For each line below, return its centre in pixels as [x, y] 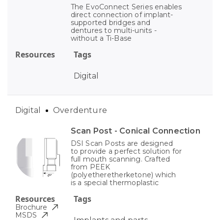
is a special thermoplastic [115, 183]
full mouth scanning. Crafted [120, 159]
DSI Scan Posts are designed [122, 144]
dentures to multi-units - [113, 31]
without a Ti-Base [101, 39]
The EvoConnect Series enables [126, 7]
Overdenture [80, 110]
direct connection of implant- [122, 15]
